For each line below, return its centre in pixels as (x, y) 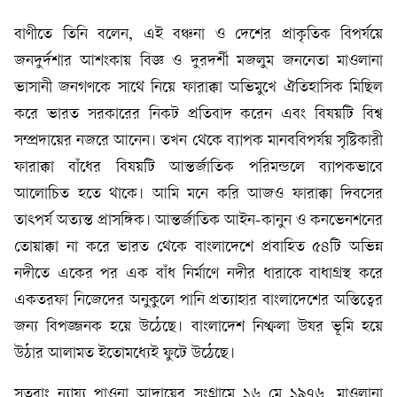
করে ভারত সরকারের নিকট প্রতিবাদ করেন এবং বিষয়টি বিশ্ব (198, 115)
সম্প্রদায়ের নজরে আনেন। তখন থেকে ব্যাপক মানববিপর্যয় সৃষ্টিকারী (198, 141)
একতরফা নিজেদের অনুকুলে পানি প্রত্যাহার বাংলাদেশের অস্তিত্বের (198, 301)
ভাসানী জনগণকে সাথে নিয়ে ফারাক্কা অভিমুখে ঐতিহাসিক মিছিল (198, 88)
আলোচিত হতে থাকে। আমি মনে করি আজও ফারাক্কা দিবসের (198, 195)
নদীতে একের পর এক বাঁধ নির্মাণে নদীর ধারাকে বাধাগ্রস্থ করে (198, 274)
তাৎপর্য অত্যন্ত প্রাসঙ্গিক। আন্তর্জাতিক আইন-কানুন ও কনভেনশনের (198, 221)
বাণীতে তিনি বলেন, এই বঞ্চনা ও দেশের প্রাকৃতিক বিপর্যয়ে (198, 35)
